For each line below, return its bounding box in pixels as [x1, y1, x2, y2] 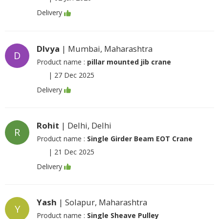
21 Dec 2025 [54, 147, 94, 156]
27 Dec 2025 [54, 70, 94, 80]
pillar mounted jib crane [87, 57, 171, 66]
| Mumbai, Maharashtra [60, 43, 153, 54]
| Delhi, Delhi [59, 119, 111, 131]
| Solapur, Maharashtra [57, 197, 147, 208]
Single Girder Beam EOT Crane [87, 133, 193, 143]
